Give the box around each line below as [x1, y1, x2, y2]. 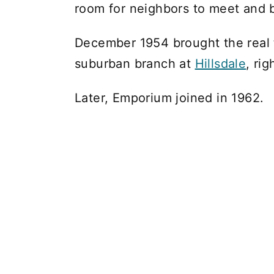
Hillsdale [194, 56, 246, 71]
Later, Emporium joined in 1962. [75, 90, 264, 105]
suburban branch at [75, 56, 195, 71]
